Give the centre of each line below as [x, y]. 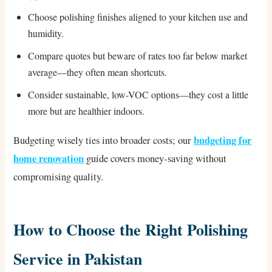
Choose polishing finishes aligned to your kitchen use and [138, 16]
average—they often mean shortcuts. [98, 72]
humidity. [46, 33]
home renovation [49, 158]
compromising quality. [59, 176]
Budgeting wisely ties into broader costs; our [104, 140]
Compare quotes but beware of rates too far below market [138, 55]
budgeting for [223, 140]
